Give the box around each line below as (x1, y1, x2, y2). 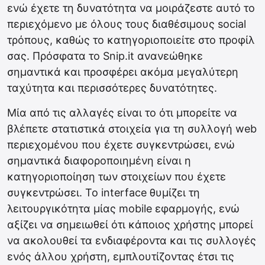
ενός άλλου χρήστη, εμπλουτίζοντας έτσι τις (7, 250, 234, 263)
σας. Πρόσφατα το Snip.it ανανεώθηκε (7, 50, 203, 62)
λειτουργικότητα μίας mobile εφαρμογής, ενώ (7, 202, 240, 215)
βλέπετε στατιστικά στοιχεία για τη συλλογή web (7, 122, 257, 135)
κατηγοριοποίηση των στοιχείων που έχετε (7, 170, 226, 183)
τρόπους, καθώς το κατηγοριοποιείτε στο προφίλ (7, 34, 255, 46)
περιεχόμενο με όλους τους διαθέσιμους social (7, 18, 246, 30)
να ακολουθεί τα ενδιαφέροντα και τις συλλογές (7, 234, 256, 247)
